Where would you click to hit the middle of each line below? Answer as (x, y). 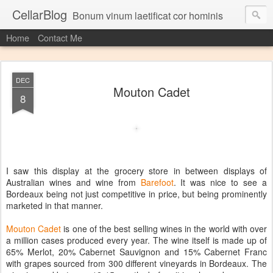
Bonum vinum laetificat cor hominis (148, 16)
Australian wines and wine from (73, 182)
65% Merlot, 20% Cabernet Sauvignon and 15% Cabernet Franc (136, 252)
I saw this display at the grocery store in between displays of (136, 171)
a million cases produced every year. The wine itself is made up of (136, 240)
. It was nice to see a (220, 182)
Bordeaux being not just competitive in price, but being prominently (136, 194)
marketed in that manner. (55, 205)
